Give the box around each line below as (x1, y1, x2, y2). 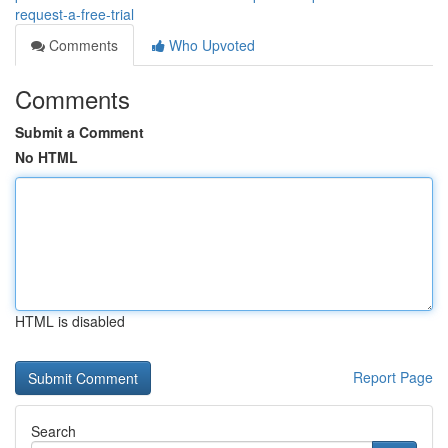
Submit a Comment (15, 122, 144, 142)
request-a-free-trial (15, 4, 134, 24)
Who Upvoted (165, 35, 255, 55)
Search (31, 421, 76, 441)
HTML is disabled (15, 311, 125, 331)
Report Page (353, 367, 433, 387)
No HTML (15, 147, 78, 167)
